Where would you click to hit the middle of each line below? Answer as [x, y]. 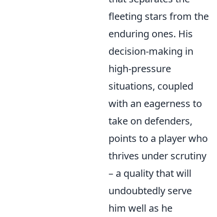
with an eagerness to [155, 103]
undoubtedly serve [150, 191]
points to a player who [158, 138]
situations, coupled [151, 86]
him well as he [140, 208]
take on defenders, [150, 121]
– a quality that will [150, 173]
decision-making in [151, 51]
